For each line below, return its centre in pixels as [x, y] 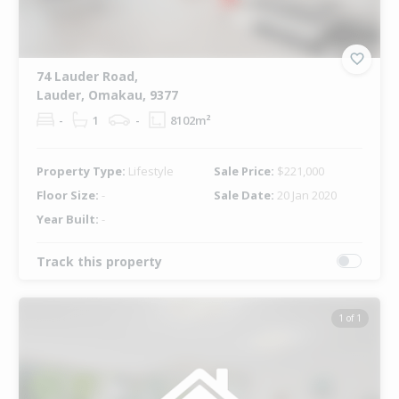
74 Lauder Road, [87, 76]
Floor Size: [69, 195]
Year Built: [69, 219]
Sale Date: [245, 195]
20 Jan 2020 [306, 195]
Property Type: [82, 171]
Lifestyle [151, 171]
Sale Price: [245, 171]
